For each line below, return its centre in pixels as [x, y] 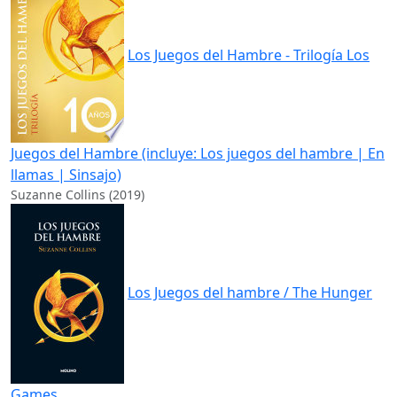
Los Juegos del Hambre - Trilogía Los [249, 55]
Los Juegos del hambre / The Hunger [250, 293]
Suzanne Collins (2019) [78, 195]
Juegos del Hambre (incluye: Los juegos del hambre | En [198, 154]
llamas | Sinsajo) [66, 175]
